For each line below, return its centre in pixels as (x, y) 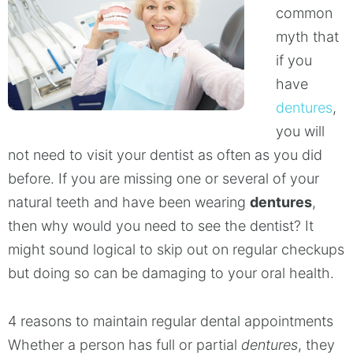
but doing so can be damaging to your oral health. (171, 273)
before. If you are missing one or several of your (163, 178)
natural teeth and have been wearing (129, 202)
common (304, 13)
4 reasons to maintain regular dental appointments (171, 321)
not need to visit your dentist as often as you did (165, 154)
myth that (307, 36)
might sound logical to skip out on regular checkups (176, 249)
